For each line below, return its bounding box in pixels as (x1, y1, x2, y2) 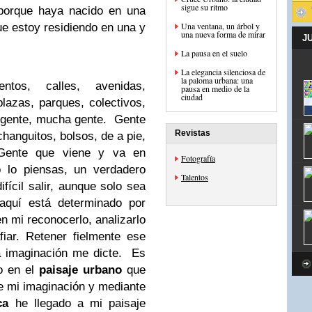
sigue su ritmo (181, 1, 228, 13)
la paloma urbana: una (181, 75, 253, 86)
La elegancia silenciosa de (181, 66, 265, 77)
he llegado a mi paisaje (15, 297, 146, 310)
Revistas (175, 128, 210, 138)
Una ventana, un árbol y (181, 20, 260, 31)
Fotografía (181, 153, 215, 164)
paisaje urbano (38, 263, 122, 276)
